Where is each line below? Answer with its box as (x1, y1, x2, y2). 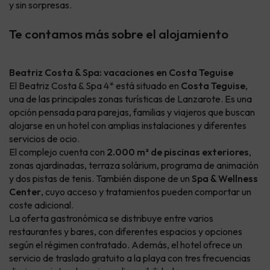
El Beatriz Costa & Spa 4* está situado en (9, 80, 181, 92)
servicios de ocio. (9, 133, 80, 145)
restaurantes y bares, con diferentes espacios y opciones (9, 225, 242, 238)
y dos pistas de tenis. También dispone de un (9, 172, 192, 185)
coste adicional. (9, 199, 74, 212)
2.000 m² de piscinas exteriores (107, 146, 249, 159)
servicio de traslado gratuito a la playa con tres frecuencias (9, 252, 251, 265)
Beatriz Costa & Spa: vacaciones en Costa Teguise (9, 66, 233, 79)
